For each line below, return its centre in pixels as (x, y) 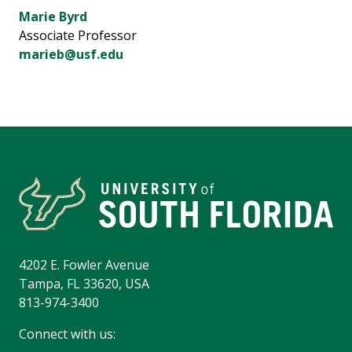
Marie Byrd (53, 17)
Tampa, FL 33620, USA (84, 284)
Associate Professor (78, 36)
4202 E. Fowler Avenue (84, 265)
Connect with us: (67, 334)
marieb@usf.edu (71, 55)
